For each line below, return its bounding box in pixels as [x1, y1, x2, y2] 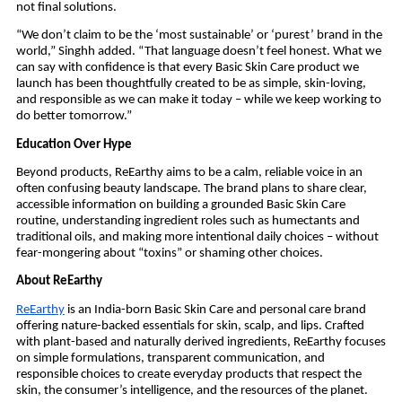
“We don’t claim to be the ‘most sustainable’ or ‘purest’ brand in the [15, 29, 382, 43]
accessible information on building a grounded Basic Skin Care [15, 198, 345, 213]
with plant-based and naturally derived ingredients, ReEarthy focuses [15, 335, 386, 349]
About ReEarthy [15, 275, 102, 289]
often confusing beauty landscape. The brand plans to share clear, [15, 182, 367, 197]
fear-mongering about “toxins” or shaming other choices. [15, 247, 323, 261]
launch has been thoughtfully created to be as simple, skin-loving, [15, 77, 366, 92]
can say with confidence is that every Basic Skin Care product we [15, 61, 359, 75]
